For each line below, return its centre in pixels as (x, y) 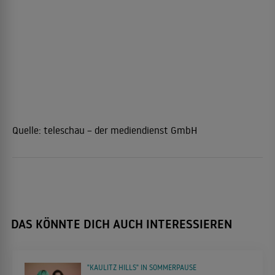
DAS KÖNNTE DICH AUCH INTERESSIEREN (122, 224)
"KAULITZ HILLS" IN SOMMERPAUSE (142, 267)
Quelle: (28, 130)
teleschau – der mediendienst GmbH (120, 130)
